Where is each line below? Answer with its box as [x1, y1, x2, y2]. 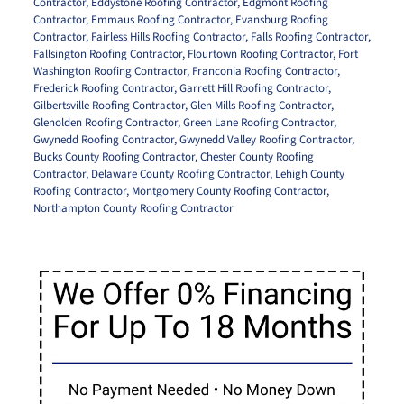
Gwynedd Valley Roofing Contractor [179, 131, 352, 148]
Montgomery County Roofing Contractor [131, 182, 326, 199]
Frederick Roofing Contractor [32, 79, 174, 96]
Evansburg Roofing [234, 11, 328, 28]
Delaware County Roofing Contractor [90, 165, 270, 182]
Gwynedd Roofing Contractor [32, 131, 174, 148]
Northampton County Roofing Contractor [32, 199, 234, 216]
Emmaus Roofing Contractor [90, 11, 230, 28]
